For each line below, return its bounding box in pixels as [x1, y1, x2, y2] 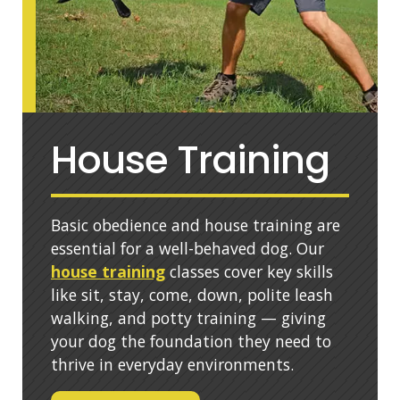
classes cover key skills [164, 260, 333, 282]
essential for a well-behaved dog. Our [50, 237, 324, 259]
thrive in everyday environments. [50, 353, 294, 375]
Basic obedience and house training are [50, 213, 340, 236]
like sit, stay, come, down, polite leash [50, 283, 333, 305]
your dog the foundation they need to [50, 329, 331, 352]
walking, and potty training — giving [50, 306, 326, 329]
